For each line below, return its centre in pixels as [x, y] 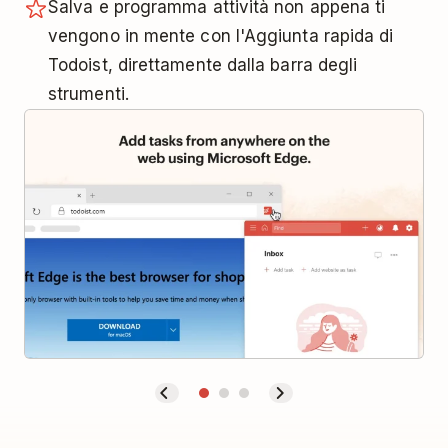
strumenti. [88, 93]
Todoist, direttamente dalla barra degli [203, 64]
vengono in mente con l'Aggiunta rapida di [221, 35]
